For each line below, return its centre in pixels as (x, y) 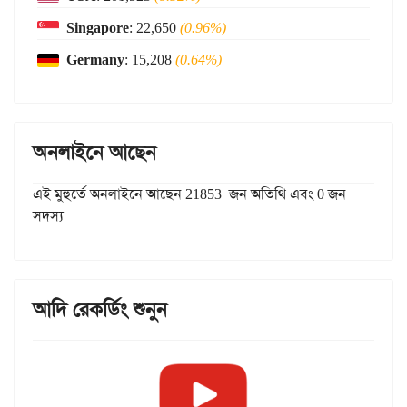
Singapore (98, 28)
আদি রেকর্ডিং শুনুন (100, 310)
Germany (95, 60)
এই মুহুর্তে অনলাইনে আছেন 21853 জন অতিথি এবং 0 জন (189, 194)
